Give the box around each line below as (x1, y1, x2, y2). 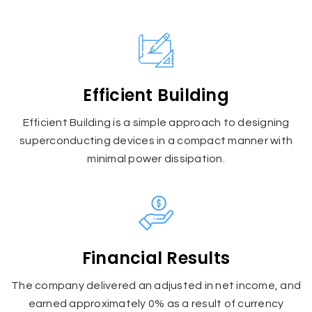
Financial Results (81, 246, 231, 270)
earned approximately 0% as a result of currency (28, 297, 284, 309)
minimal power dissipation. (87, 153, 225, 164)
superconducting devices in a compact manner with (19, 134, 292, 146)
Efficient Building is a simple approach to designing (22, 116, 290, 128)
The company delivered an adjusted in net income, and (11, 279, 301, 291)
